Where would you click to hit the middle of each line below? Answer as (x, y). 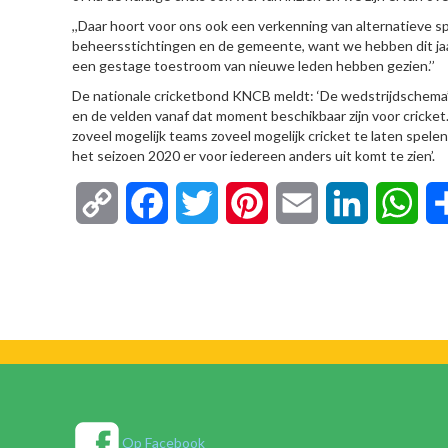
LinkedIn (397, 202)
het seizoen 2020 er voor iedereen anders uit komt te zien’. (253, 155)
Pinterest (299, 202)
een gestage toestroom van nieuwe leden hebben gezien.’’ (253, 65)
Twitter (244, 202)
